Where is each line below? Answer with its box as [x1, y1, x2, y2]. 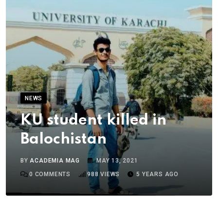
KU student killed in [20, 113, 166, 128]
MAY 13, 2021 [96, 157, 138, 164]
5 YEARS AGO [136, 171, 179, 178]
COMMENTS [33, 171, 71, 178]
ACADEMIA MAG [30, 157, 80, 164]
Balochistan [20, 132, 107, 147]
